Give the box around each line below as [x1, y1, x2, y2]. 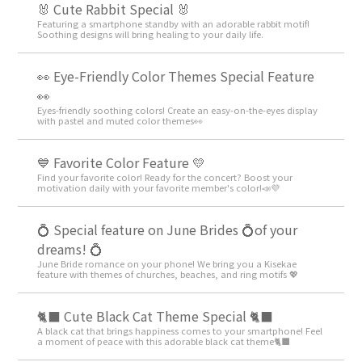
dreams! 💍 [37, 239, 103, 259]
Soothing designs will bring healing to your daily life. [37, 27, 264, 41]
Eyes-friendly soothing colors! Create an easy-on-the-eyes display [37, 103, 318, 117]
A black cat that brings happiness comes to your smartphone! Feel [37, 324, 323, 338]
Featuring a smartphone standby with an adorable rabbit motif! [37, 17, 310, 31]
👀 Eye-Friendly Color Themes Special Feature [37, 66, 315, 86]
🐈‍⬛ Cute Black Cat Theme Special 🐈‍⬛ [37, 306, 274, 326]
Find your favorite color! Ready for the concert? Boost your [37, 170, 293, 184]
